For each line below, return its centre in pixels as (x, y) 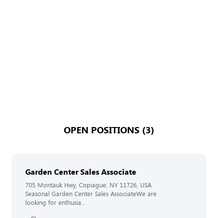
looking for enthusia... (55, 202)
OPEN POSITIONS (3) (109, 129)
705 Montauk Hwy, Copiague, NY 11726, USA (88, 185)
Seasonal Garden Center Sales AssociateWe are (91, 194)
